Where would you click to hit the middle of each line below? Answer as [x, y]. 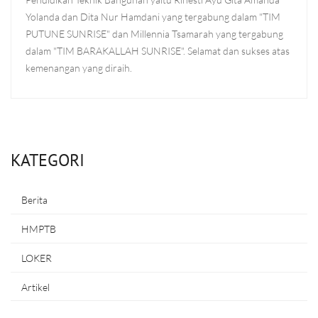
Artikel [35, 287]
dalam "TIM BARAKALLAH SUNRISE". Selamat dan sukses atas [158, 50]
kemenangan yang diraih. [79, 67]
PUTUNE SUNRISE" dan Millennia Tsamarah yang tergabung [154, 33]
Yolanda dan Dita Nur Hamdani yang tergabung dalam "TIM [153, 16]
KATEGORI [48, 160]
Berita [34, 199]
